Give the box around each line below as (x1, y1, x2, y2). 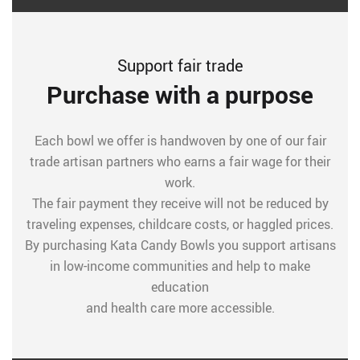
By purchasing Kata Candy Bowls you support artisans (24, 236, 336, 254)
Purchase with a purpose (47, 78, 313, 111)
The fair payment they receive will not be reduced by (31, 194, 329, 212)
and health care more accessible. (85, 299, 275, 317)
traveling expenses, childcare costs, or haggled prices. (27, 215, 333, 233)
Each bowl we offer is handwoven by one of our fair (34, 132, 326, 149)
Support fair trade (117, 55, 243, 76)
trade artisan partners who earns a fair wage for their (30, 153, 330, 170)
